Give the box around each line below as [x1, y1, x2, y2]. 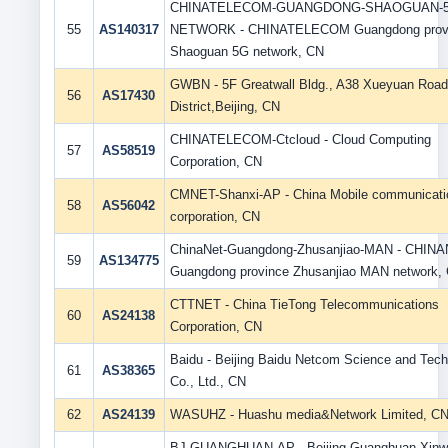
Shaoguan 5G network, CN [169, 44, 324, 59]
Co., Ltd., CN [169, 374, 246, 389]
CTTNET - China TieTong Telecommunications [169, 297, 439, 312]
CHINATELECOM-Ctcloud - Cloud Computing [169, 132, 431, 147]
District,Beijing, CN [169, 99, 280, 114]
